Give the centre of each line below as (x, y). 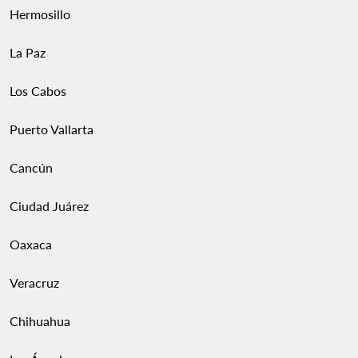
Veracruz (34, 282)
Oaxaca (31, 244)
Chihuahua (40, 321)
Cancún (31, 167)
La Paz (28, 52)
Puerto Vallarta (52, 129)
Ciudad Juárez (49, 206)
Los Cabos (38, 91)
